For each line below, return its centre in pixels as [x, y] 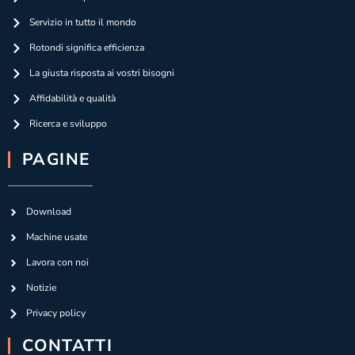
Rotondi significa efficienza [86, 48]
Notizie [41, 288]
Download [48, 212]
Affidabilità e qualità [72, 98]
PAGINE [57, 159]
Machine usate [56, 237]
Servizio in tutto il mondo [82, 22]
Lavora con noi [57, 262]
